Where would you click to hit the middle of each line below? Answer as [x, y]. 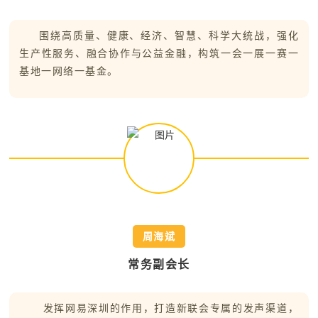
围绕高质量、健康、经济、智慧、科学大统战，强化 [169, 36]
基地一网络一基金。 [69, 71]
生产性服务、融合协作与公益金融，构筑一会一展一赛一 [159, 54]
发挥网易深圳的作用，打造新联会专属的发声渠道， [171, 308]
